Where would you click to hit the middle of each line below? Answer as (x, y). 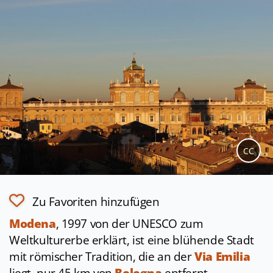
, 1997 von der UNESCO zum (129, 224)
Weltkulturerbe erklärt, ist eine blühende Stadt (132, 240)
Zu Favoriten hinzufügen (96, 202)
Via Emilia (222, 257)
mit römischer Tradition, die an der (102, 257)
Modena (33, 224)
